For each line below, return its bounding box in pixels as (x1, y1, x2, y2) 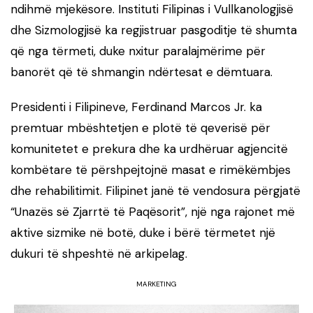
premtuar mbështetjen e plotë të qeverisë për (10, 119, 270, 136)
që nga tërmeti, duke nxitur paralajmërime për (10, 43, 265, 59)
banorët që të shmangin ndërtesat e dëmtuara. (10, 64, 272, 80)
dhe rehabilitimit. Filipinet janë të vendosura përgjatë (10, 182, 300, 198)
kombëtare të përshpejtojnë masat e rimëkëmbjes (10, 161, 291, 177)
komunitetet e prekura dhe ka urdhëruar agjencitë (10, 140, 288, 156)
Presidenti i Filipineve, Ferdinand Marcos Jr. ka (10, 99, 262, 115)
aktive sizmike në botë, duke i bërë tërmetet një (10, 224, 275, 240)
